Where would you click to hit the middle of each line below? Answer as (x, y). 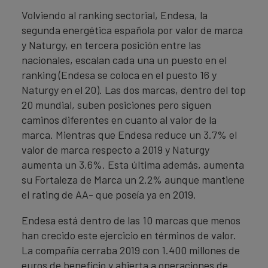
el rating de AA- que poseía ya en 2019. (109, 194)
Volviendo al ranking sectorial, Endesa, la (115, 15)
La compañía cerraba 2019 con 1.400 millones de (131, 250)
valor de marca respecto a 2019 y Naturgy (115, 150)
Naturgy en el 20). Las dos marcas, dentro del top (134, 90)
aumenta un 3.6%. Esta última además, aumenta (133, 165)
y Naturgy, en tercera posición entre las (111, 45)
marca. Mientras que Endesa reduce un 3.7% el (129, 135)
